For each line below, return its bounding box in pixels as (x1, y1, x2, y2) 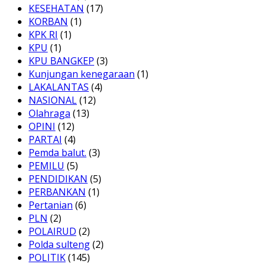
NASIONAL (29, 94, 77, 107)
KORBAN (29, 15, 68, 29)
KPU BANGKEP (29, 54, 94, 68)
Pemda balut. (29, 146, 86, 160)
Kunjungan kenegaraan (29, 67, 135, 81)
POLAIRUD (29, 225, 76, 238)
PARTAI (29, 133, 62, 147)
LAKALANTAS (29, 80, 89, 94)
